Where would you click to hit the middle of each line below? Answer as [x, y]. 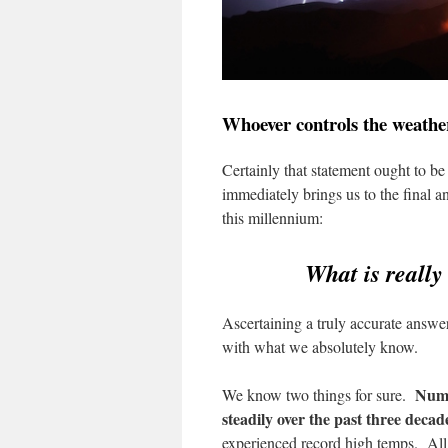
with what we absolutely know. [320, 346]
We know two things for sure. [318, 394]
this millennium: [272, 217]
